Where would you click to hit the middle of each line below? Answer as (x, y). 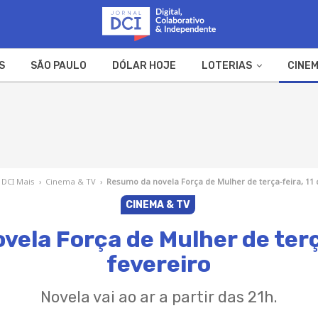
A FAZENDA (113, 99)
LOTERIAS (226, 65)
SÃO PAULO (58, 65)
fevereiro (159, 264)
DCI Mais (18, 181)
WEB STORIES (200, 99)
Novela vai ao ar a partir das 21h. (159, 297)
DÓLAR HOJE (144, 65)
